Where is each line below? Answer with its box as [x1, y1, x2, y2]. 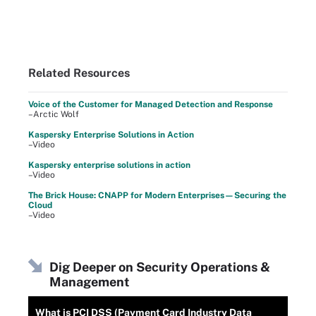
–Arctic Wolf [28, 109, 79, 119]
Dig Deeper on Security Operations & [49, 259, 270, 274]
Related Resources [28, 66, 130, 80]
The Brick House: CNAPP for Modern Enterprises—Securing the [28, 190, 286, 200]
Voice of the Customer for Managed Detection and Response [28, 99, 273, 109]
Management [49, 274, 130, 289]
